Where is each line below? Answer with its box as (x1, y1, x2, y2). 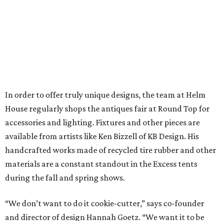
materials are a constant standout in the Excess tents (5, 159, 197, 169)
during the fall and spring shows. (5, 173, 125, 183)
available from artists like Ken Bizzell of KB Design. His (5, 131, 199, 142)
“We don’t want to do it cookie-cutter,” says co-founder (5, 198, 204, 209)
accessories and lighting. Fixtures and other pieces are (5, 117, 200, 128)
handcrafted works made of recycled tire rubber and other (5, 145, 216, 155)
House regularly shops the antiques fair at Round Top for (5, 104, 210, 114)
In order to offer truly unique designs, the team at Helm (5, 90, 206, 100)
